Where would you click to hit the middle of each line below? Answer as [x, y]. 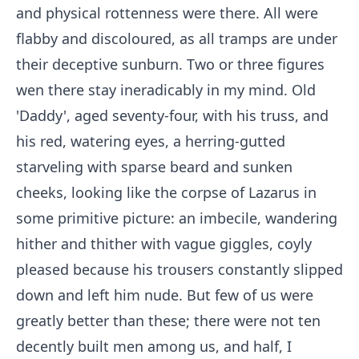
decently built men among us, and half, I [154, 346]
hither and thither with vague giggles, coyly [164, 244]
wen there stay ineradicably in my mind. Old [166, 90]
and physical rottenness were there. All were [167, 13]
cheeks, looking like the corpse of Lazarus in [166, 192]
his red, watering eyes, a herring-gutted [151, 141]
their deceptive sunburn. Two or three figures [170, 64]
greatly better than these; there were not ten [168, 321]
